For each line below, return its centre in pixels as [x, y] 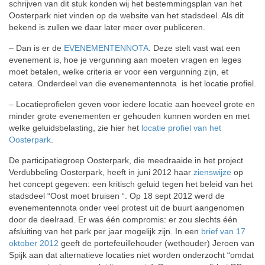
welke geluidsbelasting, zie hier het [75, 128]
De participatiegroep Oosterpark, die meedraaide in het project [126, 160]
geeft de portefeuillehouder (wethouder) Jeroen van [156, 243]
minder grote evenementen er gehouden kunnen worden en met [129, 116]
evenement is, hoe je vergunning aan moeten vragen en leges [125, 60]
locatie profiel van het [181, 128]
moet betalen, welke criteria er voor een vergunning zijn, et [119, 72]
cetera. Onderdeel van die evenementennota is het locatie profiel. [132, 83]
